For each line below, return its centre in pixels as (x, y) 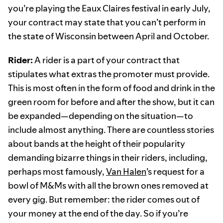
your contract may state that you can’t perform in (107, 22)
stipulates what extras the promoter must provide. (109, 74)
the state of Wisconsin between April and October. (109, 36)
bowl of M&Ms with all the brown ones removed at (108, 186)
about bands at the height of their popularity (97, 144)
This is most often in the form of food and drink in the (111, 88)
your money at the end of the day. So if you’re (98, 214)
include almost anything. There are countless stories (111, 130)
